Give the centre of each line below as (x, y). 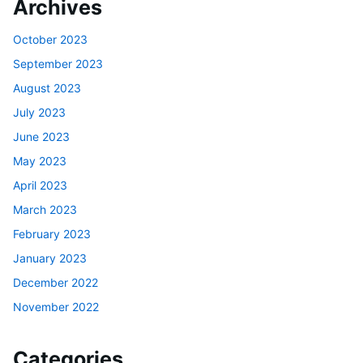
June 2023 (41, 136)
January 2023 (50, 258)
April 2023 (40, 185)
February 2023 (52, 233)
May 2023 (40, 160)
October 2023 (50, 39)
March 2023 (45, 209)
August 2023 (47, 88)
